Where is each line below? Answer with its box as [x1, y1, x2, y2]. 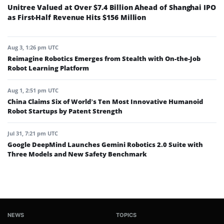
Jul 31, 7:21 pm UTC [7, 129, 58, 137]
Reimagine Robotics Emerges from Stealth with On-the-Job [7, 53, 200, 63]
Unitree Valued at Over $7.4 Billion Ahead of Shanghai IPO [7, 2, 216, 12]
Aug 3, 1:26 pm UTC [7, 43, 58, 51]
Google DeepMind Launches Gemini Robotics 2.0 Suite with [7, 139, 203, 149]
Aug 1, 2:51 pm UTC [7, 86, 58, 94]
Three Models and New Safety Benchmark [7, 149, 147, 158]
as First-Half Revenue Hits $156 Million [7, 12, 146, 22]
